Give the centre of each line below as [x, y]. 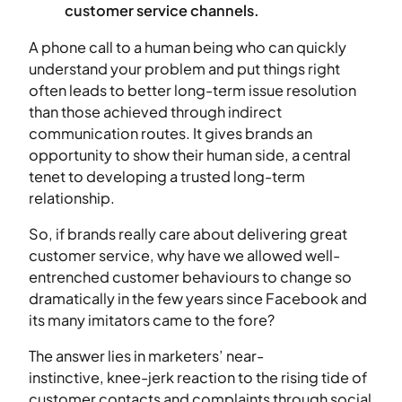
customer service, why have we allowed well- [184, 255]
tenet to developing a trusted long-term [167, 176]
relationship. [72, 197]
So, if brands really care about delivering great [188, 233]
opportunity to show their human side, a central [190, 154]
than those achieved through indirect [155, 111]
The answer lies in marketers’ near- [146, 356]
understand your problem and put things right [184, 68]
